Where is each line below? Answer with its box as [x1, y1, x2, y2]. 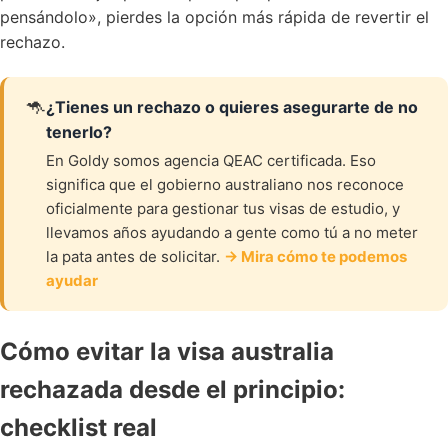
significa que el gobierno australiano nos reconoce [46, 175, 404, 194]
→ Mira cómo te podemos [224, 247, 407, 266]
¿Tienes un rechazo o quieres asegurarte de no [46, 97, 418, 117]
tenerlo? [46, 122, 112, 142]
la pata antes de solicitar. [46, 247, 224, 266]
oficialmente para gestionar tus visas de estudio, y [46, 199, 400, 218]
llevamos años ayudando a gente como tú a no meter [46, 223, 418, 242]
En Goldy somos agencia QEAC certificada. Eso [46, 151, 376, 170]
